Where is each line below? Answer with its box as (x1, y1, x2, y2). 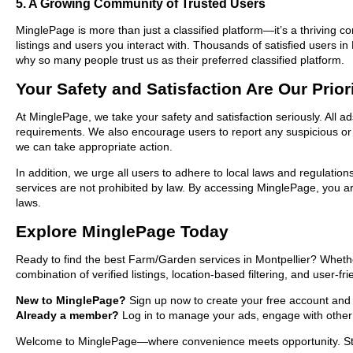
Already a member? (16, 308, 119, 321)
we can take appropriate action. (16, 139, 173, 153)
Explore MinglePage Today (16, 221, 229, 240)
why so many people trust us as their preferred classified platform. (16, 53, 344, 66)
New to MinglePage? (16, 293, 126, 307)
